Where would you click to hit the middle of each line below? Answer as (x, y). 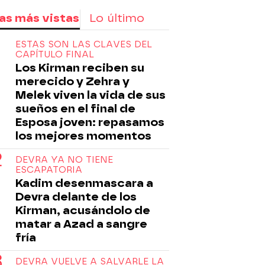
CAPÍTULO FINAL (55, 54)
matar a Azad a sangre (81, 224)
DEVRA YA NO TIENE (64, 159)
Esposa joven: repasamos (90, 122)
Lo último (117, 18)
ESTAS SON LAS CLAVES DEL (84, 44)
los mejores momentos (83, 135)
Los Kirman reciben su (80, 67)
